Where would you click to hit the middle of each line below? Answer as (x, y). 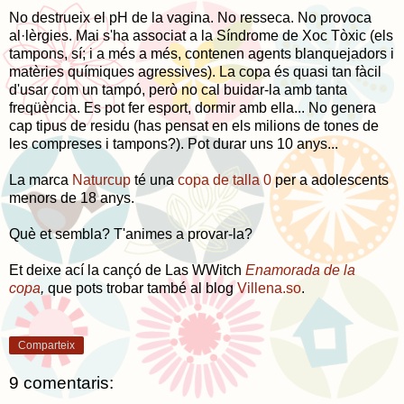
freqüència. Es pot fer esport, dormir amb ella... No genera (193, 107)
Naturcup (101, 179)
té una (154, 179)
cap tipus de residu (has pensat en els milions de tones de (194, 125)
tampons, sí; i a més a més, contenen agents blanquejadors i (202, 53)
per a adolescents (330, 179)
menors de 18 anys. (72, 197)
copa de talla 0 (225, 179)
